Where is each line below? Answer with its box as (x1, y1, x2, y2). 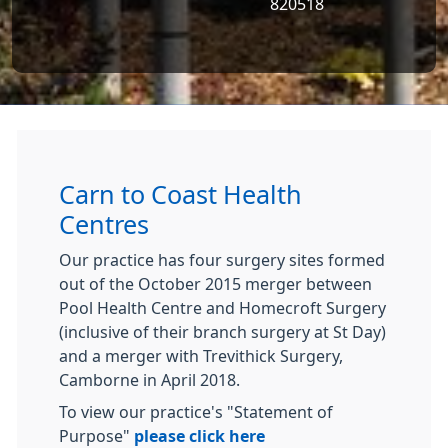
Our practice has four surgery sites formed (59, 252, 385, 269)
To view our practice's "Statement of (59, 404, 333, 421)
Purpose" (59, 428, 134, 445)
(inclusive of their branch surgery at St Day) (59, 324, 386, 341)
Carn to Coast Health (59, 182, 302, 209)
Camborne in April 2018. (59, 372, 244, 389)
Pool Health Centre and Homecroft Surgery (59, 300, 386, 317)
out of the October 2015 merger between (59, 276, 372, 293)
